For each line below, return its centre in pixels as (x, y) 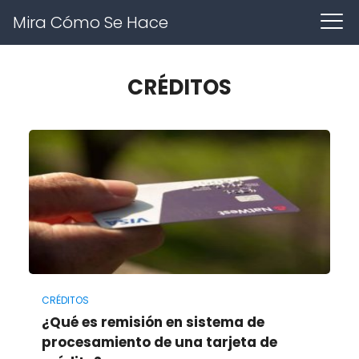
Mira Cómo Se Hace (91, 22)
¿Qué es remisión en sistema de (153, 322)
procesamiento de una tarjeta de (159, 342)
